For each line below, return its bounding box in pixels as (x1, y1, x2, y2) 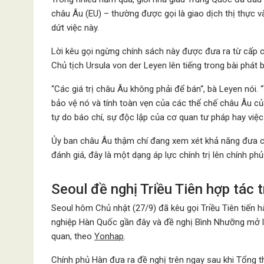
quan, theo (51, 231, 94, 242)
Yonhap (94, 231, 124, 242)
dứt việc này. (51, 22, 99, 33)
